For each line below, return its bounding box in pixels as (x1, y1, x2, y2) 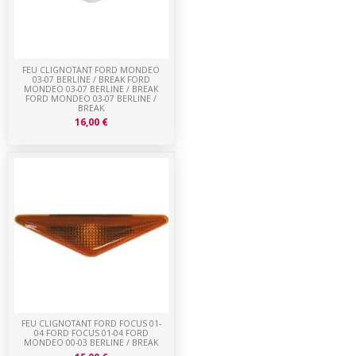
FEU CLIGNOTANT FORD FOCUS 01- (21, 318, 161, 329)
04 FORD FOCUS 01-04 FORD (33, 327, 149, 339)
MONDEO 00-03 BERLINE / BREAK (24, 337, 159, 348)
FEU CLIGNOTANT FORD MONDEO (22, 64, 161, 75)
